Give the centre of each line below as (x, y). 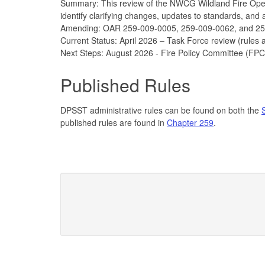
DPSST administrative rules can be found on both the (161, 110)
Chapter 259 (190, 122)
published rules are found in (114, 122)
